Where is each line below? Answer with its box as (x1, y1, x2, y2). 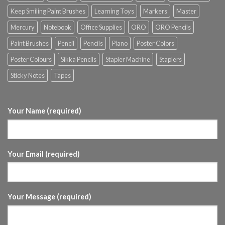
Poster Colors (137, 39, 174, 48)
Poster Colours (11, 55, 52, 64)
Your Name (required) (8, 106, 81, 116)
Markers (143, 7, 167, 16)
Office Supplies (80, 23, 122, 32)
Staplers (159, 55, 182, 64)
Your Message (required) (8, 192, 91, 201)
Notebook (44, 23, 71, 32)
